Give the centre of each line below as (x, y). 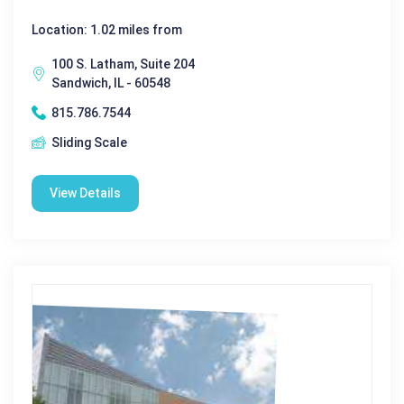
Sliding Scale (89, 142)
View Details (85, 193)
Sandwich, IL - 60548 (111, 83)
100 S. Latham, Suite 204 (123, 64)
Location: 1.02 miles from (107, 29)
